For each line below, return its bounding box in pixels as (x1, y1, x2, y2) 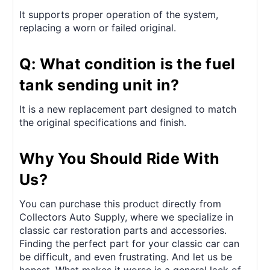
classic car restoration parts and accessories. (19, 224, 227, 236)
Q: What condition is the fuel (19, 54, 236, 73)
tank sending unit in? (19, 75, 180, 94)
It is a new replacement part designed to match (19, 102, 236, 115)
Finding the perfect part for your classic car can (19, 237, 239, 250)
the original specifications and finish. (19, 116, 186, 128)
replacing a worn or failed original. (19, 21, 176, 34)
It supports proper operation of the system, (19, 8, 218, 20)
